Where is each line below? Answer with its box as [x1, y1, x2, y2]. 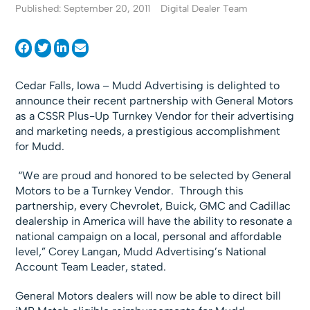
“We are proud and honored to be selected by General [15, 169, 292, 182]
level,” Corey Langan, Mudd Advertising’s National [15, 245, 267, 258]
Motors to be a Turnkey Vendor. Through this [15, 184, 244, 197]
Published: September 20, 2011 [15, 3, 151, 15]
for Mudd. [15, 140, 65, 153]
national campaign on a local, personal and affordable [15, 230, 282, 243]
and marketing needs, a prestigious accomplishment [15, 125, 281, 138]
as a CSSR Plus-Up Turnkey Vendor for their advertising [15, 109, 295, 122]
